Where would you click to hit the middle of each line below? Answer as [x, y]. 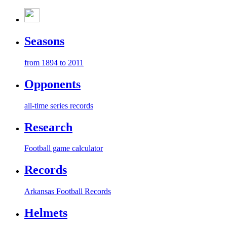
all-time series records [59, 105]
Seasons [44, 41]
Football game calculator [64, 148]
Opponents [52, 84]
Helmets [46, 213]
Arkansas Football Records [68, 192]
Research [48, 127]
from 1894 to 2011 [54, 62]
